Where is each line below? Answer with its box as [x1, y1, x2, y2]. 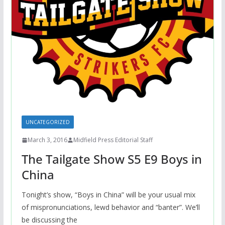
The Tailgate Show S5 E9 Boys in [21, 151, 202, 168]
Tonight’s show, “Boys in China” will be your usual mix [21, 190, 195, 200]
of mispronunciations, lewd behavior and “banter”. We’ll [21, 202, 200, 212]
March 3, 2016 [27, 136, 67, 145]
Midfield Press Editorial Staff [73, 136, 153, 145]
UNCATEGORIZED [25, 119, 70, 126]
